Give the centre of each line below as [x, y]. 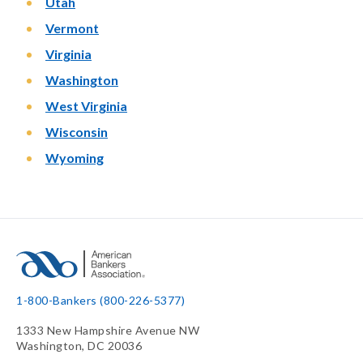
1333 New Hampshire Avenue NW [108, 330]
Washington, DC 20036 [79, 346]
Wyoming [75, 158]
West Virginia [86, 106]
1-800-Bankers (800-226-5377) [100, 300]
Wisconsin [77, 132]
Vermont [72, 28]
